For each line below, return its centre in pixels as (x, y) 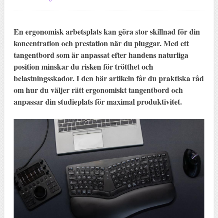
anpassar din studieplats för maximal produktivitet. (98, 101)
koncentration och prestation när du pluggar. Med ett (101, 43)
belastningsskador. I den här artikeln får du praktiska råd (109, 78)
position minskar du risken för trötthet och (83, 66)
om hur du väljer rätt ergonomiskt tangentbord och (98, 90)
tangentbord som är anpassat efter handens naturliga (101, 54)
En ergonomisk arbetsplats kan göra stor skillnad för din (107, 31)
